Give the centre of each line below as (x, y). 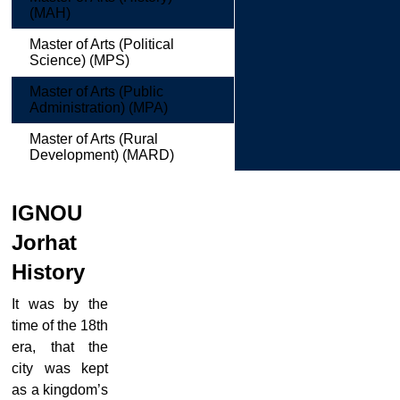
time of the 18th (60, 325)
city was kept (60, 368)
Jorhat (44, 242)
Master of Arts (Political (102, 44)
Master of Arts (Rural (94, 138)
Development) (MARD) (102, 154)
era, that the (60, 346)
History (48, 271)
